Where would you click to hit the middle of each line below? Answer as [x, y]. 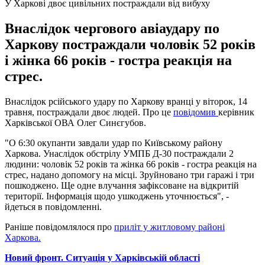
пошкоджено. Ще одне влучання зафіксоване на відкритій [122, 185]
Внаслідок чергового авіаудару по [112, 28]
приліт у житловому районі [169, 227]
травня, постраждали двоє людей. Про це [89, 112]
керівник [236, 112]
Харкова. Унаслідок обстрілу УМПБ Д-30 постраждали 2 [119, 153]
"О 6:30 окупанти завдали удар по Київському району [114, 143]
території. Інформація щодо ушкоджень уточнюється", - [117, 196]
